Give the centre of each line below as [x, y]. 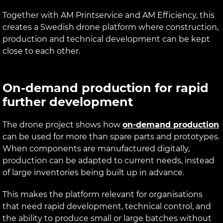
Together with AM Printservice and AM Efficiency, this [109, 15]
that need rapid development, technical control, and [107, 206]
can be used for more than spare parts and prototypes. [111, 136]
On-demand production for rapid [106, 88]
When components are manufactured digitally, [96, 148]
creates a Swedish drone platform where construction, [111, 27]
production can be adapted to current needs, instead [109, 160]
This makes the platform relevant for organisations [103, 194]
